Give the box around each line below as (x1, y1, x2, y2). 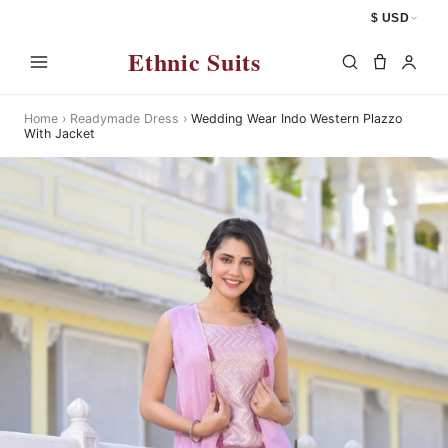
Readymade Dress (70, 110, 179, 126)
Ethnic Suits (128, 44, 261, 80)
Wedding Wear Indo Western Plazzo (191, 110, 402, 126)
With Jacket (24, 125, 95, 141)
